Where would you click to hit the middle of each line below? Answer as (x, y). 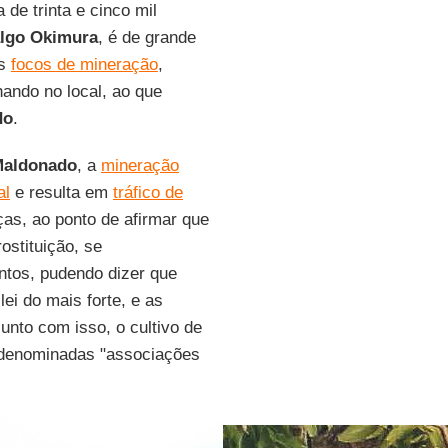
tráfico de (147, 193)
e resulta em (61, 193)
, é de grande (146, 38)
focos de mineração (84, 65)
